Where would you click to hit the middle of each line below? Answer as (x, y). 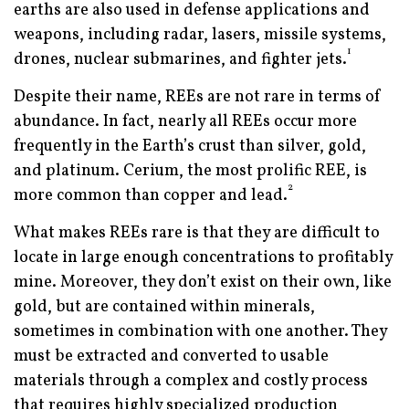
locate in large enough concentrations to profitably (203, 258)
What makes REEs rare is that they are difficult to (197, 234)
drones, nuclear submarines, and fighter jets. (180, 60)
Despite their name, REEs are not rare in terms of (198, 98)
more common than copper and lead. (151, 196)
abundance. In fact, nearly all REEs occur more (185, 122)
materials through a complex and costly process (191, 382)
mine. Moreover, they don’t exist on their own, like (203, 283)
